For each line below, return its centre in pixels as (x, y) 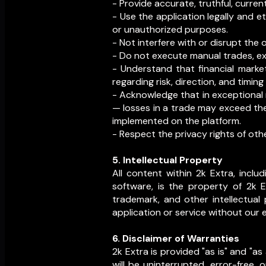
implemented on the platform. (177, 121)
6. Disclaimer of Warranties (176, 239)
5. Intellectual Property (167, 160)
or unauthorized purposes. (170, 30)
